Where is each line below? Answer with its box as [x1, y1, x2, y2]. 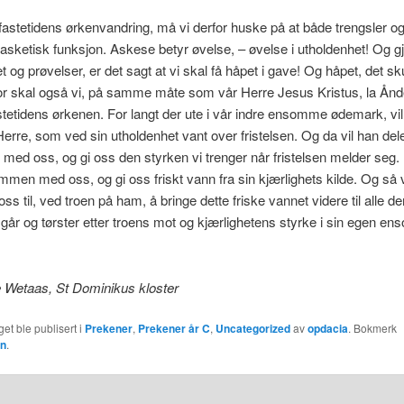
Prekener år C [137, 319, 210, 336]
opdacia [307, 319, 348, 336]
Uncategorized [215, 319, 290, 336]
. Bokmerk [347, 319, 397, 335]
